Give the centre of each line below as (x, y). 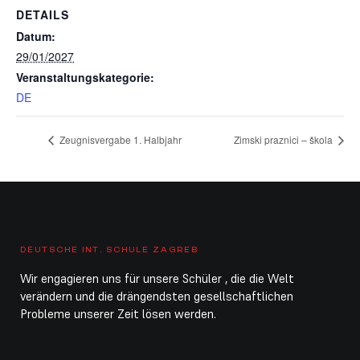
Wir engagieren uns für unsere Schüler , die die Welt (157, 279)
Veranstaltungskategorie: (85, 77)
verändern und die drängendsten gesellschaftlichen (157, 297)
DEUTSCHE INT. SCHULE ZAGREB (109, 250)
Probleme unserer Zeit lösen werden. (118, 314)
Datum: (36, 36)
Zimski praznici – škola (284, 140)
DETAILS (43, 14)
